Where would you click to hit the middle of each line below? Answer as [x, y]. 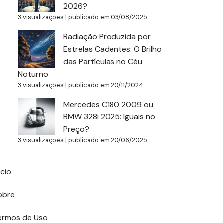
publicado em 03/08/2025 [108, 17]
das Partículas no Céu [103, 61]
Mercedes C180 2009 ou [108, 104]
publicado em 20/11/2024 [106, 85]
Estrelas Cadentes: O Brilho [112, 49]
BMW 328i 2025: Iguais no [109, 117]
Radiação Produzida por [107, 37]
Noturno [33, 74]
